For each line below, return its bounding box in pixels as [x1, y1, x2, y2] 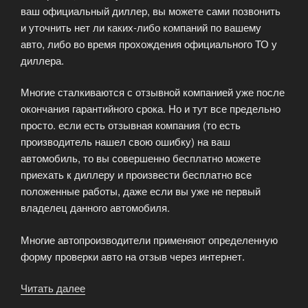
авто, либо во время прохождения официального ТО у [21, 36, 277, 51]
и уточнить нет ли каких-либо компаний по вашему [21, 19, 261, 34]
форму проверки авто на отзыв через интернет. [21, 248, 245, 263]
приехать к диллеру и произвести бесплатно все [21, 167, 252, 182]
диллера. [21, 52, 64, 67]
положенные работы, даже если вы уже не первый [21, 184, 261, 199]
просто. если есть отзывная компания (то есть [21, 118, 241, 133]
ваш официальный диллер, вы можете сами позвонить [21, 3, 280, 18]
